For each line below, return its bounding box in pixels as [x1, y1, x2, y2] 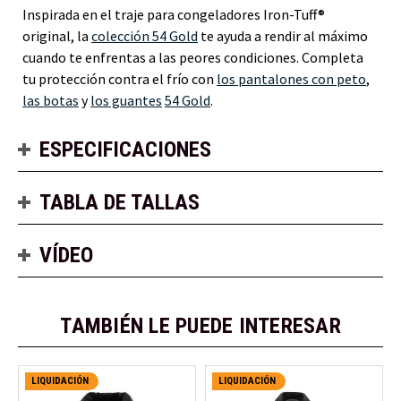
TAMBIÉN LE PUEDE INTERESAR [60, 312, 341, 338]
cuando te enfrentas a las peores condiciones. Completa [22, 47, 363, 66]
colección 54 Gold [91, 26, 198, 45]
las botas [22, 90, 79, 109]
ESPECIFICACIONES [39, 136, 211, 162]
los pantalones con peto [217, 69, 366, 88]
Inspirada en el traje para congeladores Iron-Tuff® [22, 4, 325, 23]
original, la [22, 26, 91, 45]
